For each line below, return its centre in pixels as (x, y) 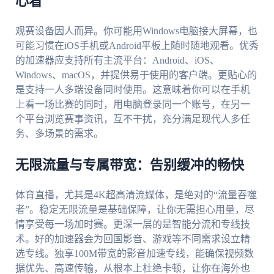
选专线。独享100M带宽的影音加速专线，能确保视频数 (134, 254)
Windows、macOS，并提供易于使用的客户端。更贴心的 (136, 75)
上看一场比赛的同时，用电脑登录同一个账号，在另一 (132, 105)
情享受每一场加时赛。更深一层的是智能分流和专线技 (132, 224)
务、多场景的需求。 (59, 134)
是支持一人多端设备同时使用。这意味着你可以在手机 (132, 90)
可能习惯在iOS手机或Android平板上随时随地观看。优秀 (137, 46)
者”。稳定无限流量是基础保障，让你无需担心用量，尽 (135, 210)
